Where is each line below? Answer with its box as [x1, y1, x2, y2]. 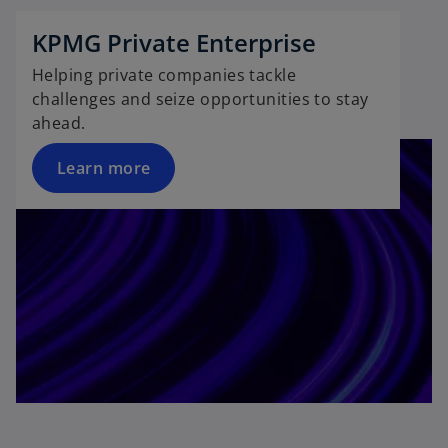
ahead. [32, 111, 86, 134]
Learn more [57, 156, 151, 179]
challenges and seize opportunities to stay [32, 87, 369, 110]
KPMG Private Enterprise [32, 25, 316, 59]
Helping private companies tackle [32, 63, 297, 86]
